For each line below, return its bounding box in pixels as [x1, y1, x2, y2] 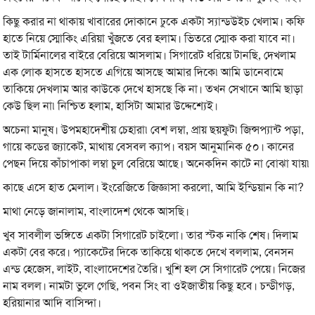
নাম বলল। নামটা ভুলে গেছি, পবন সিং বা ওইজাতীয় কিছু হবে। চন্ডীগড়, [3, 278, 295, 294]
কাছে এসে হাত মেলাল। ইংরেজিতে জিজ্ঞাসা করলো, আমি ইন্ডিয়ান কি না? [3, 180, 304, 195]
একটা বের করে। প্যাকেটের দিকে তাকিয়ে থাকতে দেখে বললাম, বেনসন [3, 245, 295, 260]
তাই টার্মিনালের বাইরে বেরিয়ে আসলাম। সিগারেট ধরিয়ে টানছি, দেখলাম [3, 48, 297, 63]
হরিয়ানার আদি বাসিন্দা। [3, 295, 102, 311]
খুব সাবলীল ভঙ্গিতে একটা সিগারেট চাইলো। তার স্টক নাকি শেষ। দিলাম [3, 228, 299, 243]
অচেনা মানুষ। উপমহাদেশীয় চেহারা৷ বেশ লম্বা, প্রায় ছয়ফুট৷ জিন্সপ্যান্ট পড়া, [3, 122, 304, 138]
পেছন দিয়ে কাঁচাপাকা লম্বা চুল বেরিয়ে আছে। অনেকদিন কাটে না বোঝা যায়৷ [3, 156, 310, 172]
